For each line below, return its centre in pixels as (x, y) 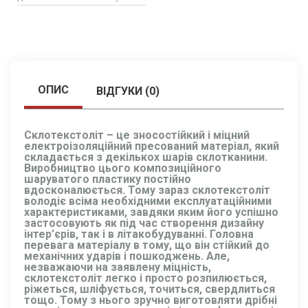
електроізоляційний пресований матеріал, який (152, 146)
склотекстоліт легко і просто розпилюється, (145, 278)
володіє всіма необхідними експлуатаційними (148, 201)
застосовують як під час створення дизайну (144, 223)
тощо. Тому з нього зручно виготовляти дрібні (151, 300)
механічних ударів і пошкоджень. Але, (127, 256)
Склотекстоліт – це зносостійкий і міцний (137, 135)
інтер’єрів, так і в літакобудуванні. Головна (139, 234)
